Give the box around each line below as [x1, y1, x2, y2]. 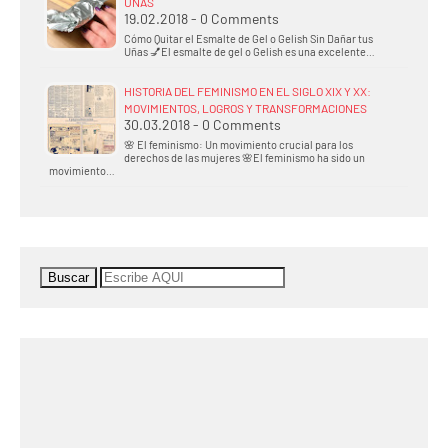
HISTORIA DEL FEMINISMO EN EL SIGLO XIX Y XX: [124, 84, 371, 99]
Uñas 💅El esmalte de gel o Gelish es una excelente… [124, 45, 375, 59]
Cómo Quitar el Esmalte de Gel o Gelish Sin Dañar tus [124, 32, 373, 46]
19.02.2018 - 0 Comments [124, 10, 279, 28]
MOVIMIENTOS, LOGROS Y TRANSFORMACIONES [124, 101, 367, 116]
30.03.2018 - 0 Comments [124, 116, 281, 134]
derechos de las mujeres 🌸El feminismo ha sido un [124, 151, 365, 165]
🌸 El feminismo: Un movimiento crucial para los [124, 138, 353, 152]
